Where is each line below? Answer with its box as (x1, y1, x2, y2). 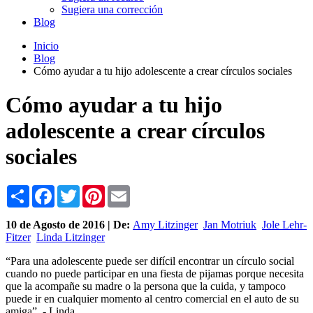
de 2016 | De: (66, 218, 133, 231)
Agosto (33, 218, 66, 231)
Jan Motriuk (203, 218, 256, 231)
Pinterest (105, 184, 143, 196)
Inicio (34, 39, 59, 52)
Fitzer (6, 231, 31, 243)
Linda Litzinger (36, 231, 105, 243)
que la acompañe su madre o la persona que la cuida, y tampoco (6, 279, 286, 292)
